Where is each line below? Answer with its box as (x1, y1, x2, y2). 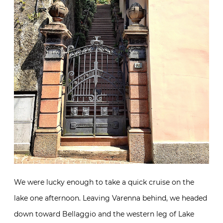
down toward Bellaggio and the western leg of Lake (14, 209, 194, 219)
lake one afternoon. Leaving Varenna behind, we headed (14, 193, 207, 203)
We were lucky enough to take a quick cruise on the (14, 177, 194, 187)
